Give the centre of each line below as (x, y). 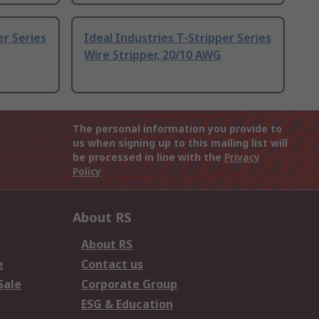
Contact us (112, 265)
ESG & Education (127, 304)
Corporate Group (129, 284)
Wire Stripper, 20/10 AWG (152, 55)
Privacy (242, 157)
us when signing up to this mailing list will (180, 143)
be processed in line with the (148, 157)
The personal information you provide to (177, 129)
